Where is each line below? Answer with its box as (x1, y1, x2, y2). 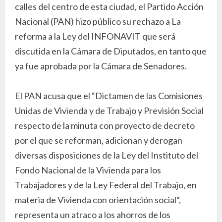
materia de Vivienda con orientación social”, (15, 194, 181, 205)
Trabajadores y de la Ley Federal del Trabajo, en (15, 179, 197, 190)
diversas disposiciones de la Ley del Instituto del (15, 149, 198, 161)
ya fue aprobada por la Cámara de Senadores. (15, 60, 187, 71)
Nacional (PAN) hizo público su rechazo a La (15, 15, 181, 27)
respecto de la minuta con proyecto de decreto (15, 119, 195, 131)
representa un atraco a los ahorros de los (15, 209, 170, 220)
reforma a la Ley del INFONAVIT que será (15, 30, 175, 42)
